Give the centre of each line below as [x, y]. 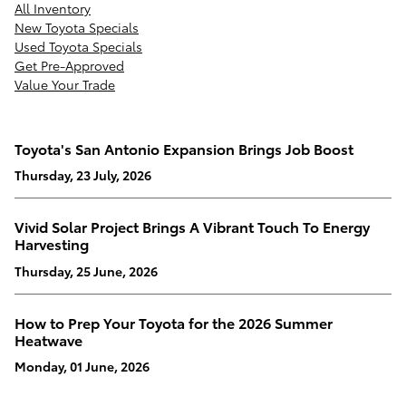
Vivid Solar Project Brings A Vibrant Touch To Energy [192, 227]
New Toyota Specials [77, 27]
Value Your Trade [65, 84]
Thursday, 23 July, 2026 [83, 175]
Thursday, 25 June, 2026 [86, 271]
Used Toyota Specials [78, 46]
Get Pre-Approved [69, 65]
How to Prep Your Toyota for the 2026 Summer [174, 322]
